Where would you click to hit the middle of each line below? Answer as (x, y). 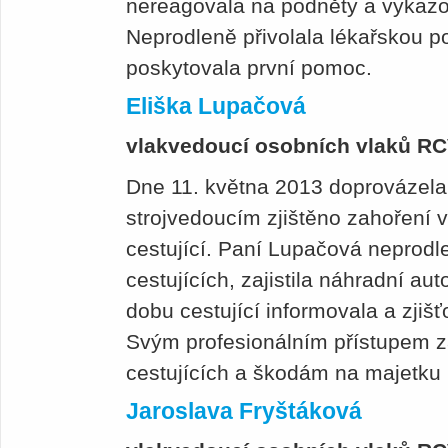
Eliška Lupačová (216, 106)
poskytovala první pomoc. (249, 68)
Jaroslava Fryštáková (244, 411)
